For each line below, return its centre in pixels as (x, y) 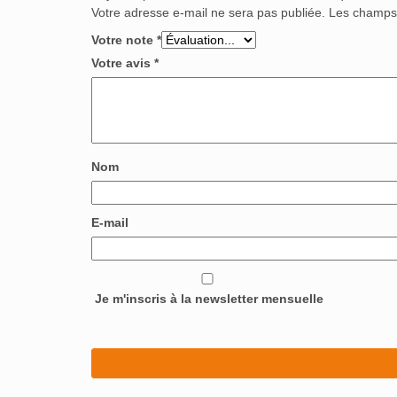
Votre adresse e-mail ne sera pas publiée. (208, 12)
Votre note (124, 39)
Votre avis (123, 62)
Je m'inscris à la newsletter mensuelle (207, 298)
